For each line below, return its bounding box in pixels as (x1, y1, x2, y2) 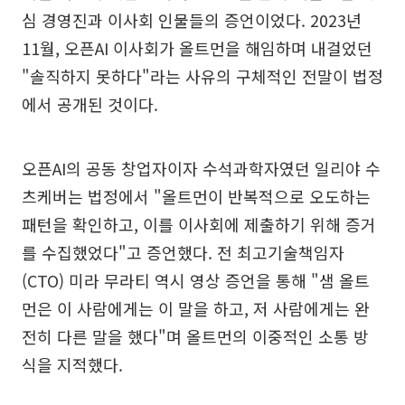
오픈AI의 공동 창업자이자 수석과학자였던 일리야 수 (22, 155, 381, 180)
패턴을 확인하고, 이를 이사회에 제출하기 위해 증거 (22, 212, 376, 236)
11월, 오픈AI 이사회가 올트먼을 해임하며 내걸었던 (22, 35, 372, 60)
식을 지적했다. (22, 352, 123, 376)
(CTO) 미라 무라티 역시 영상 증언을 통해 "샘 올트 (22, 268, 370, 292)
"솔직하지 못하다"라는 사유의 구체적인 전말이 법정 (22, 63, 383, 88)
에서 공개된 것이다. (22, 91, 158, 116)
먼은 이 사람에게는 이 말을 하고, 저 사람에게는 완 (22, 296, 370, 320)
